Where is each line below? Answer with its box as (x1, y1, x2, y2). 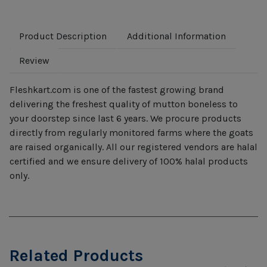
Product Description (19, 30, 107, 42)
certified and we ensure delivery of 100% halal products (10, 155, 248, 167)
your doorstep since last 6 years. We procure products (10, 112, 241, 124)
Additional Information (127, 30, 226, 42)
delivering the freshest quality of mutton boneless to (10, 98, 238, 110)
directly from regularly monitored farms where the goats (10, 126, 253, 138)
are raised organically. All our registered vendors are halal (10, 141, 257, 153)
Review (19, 54, 49, 66)
